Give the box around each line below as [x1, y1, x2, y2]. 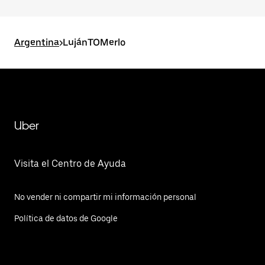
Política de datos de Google [14, 214, 118, 223]
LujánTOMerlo [63, 37, 125, 48]
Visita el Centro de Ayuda [14, 158, 126, 169]
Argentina [14, 37, 59, 48]
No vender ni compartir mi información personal [14, 192, 196, 202]
